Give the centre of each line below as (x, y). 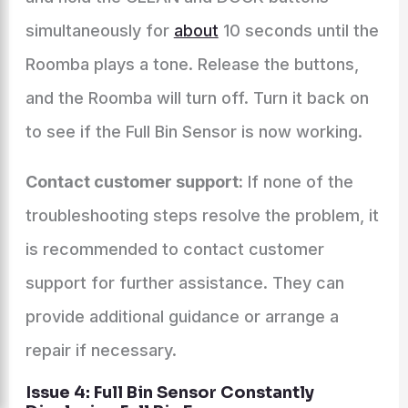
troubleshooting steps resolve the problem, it (202, 215)
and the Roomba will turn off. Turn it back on (197, 98)
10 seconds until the (298, 31)
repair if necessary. (101, 350)
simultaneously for (99, 31)
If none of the (298, 182)
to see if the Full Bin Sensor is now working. (194, 132)
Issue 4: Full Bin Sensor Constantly (169, 393)
